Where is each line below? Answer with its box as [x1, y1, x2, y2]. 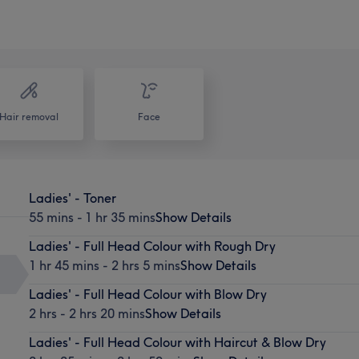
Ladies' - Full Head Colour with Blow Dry [28, 285, 267, 302]
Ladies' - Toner [28, 189, 116, 206]
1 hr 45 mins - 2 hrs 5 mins [28, 256, 180, 273]
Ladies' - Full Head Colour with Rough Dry [28, 237, 276, 254]
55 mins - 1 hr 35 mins [28, 208, 155, 225]
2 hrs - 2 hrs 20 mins [28, 305, 145, 321]
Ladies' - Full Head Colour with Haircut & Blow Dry [28, 333, 326, 350]
